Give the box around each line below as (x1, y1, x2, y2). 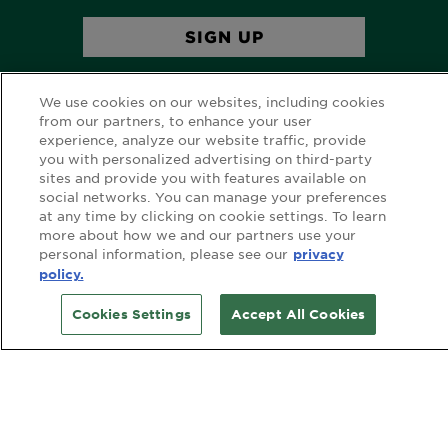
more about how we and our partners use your (38, 226, 356, 243)
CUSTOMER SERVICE (144, 408, 304, 425)
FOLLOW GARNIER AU (138, 186, 310, 203)
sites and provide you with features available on (38, 169, 366, 186)
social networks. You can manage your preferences (38, 188, 387, 205)
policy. (38, 266, 84, 282)
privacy (292, 246, 344, 262)
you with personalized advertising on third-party (38, 150, 372, 167)
